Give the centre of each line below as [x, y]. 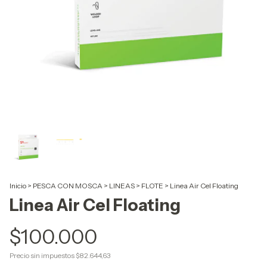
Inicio [18, 186]
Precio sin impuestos [43, 255]
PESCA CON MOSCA [68, 186]
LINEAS [122, 186]
